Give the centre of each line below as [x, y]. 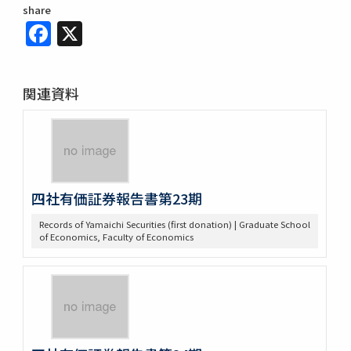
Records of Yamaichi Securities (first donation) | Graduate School [174, 224]
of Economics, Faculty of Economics [116, 236]
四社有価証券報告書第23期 [116, 198]
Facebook [110, 29]
